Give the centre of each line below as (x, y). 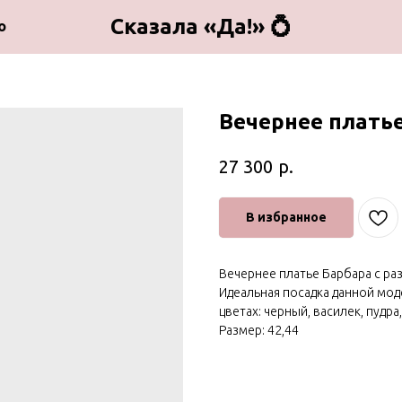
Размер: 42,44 (259, 330)
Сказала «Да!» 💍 (201, 26)
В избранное (286, 217)
